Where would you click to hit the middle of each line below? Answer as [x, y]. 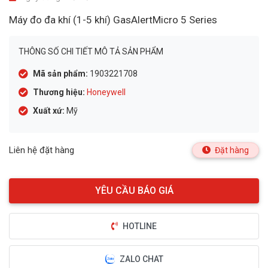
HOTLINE [140, 226]
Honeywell [106, 92]
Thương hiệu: [59, 92]
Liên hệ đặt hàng [42, 150]
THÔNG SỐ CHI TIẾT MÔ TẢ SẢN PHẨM [91, 51]
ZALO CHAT [141, 259]
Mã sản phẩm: [60, 74]
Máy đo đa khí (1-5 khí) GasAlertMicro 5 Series [113, 20]
